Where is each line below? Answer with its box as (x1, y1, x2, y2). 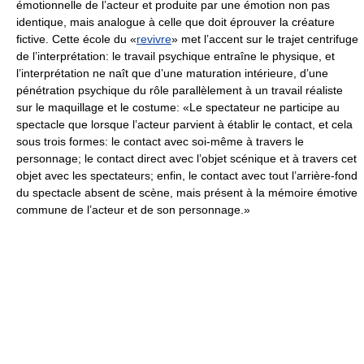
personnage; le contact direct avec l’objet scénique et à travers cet (16, 152, 357, 166)
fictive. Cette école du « (16, 32, 136, 46)
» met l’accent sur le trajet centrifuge (171, 32, 358, 46)
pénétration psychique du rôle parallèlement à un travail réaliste (16, 84, 343, 97)
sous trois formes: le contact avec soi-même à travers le (16, 135, 304, 149)
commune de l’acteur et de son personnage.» (16, 203, 250, 217)
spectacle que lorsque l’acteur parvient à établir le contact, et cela (16, 118, 353, 132)
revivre (136, 32, 171, 46)
